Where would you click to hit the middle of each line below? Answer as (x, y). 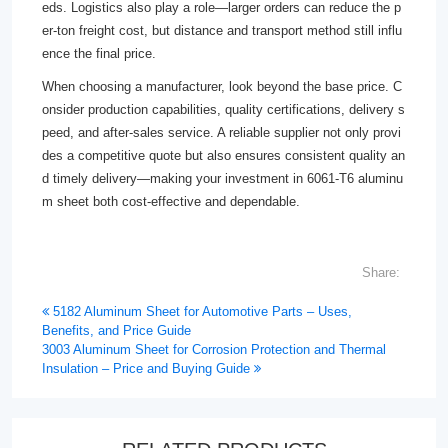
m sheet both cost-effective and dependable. (171, 201)
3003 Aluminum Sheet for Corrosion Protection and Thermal (214, 349)
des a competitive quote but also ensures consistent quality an (223, 155)
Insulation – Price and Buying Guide (146, 368)
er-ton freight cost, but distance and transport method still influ (222, 30)
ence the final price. (99, 53)
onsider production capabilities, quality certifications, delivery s (223, 109)
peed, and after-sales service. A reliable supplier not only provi (221, 132)
